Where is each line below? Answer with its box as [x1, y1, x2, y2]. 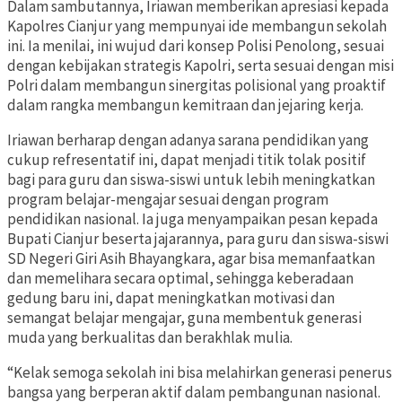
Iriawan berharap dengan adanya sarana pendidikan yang [7, 130, 369, 151]
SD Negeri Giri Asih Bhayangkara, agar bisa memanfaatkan [7, 249, 375, 269]
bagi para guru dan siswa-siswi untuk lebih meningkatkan [7, 170, 375, 190]
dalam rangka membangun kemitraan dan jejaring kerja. [7, 95, 363, 116]
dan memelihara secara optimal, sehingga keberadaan [7, 268, 354, 289]
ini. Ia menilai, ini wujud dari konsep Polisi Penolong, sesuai [7, 36, 384, 57]
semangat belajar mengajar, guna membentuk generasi [7, 308, 362, 328]
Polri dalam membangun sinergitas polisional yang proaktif [7, 75, 386, 96]
